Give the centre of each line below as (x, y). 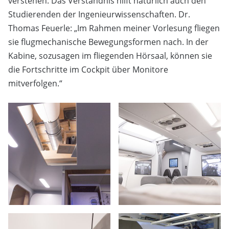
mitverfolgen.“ (35, 84)
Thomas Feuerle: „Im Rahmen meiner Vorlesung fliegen (114, 28)
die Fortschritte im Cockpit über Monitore (88, 70)
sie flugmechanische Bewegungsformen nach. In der (108, 42)
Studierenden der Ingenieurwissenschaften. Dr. (99, 15)
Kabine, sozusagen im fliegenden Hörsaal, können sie (110, 56)
